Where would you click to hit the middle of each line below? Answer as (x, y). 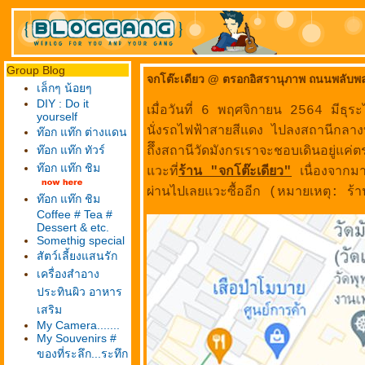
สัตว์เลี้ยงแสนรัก (77, 256)
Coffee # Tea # (75, 214)
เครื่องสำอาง (68, 274)
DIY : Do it (63, 103)
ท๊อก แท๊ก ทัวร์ (71, 150)
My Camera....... (78, 325)
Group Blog (36, 70)
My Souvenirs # (77, 338)
